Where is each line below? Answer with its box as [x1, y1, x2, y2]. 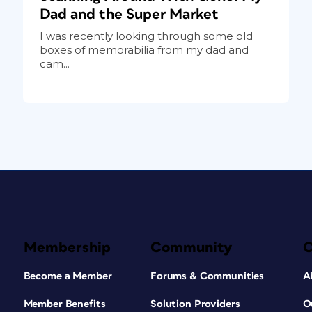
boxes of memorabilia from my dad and [39, 42, 249, 56]
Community [150, 240, 233, 255]
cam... [39, 56, 70, 70]
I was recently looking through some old [39, 29, 253, 42]
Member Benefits [23, 298, 106, 309]
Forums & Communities [150, 270, 265, 281]
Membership [23, 240, 111, 255]
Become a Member [23, 270, 112, 281]
